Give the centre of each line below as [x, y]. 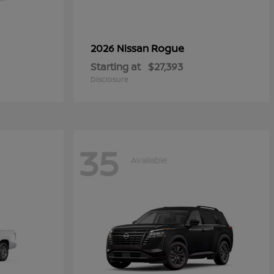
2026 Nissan [121, 48]
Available [149, 160]
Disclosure [109, 79]
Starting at [116, 67]
